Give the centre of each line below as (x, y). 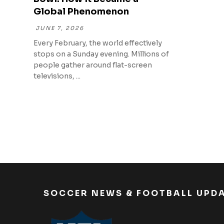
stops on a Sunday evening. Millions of (101, 54)
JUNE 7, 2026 (60, 28)
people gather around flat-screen (93, 65)
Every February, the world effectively (98, 43)
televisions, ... (57, 76)
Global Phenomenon (81, 11)
